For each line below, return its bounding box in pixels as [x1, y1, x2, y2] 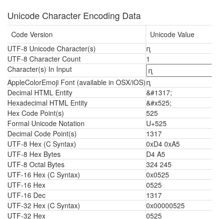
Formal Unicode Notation [7, 118, 85, 128]
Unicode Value [150, 29, 195, 39]
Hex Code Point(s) [7, 108, 64, 118]
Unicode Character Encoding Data [7, 9, 141, 22]
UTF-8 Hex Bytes [7, 149, 61, 159]
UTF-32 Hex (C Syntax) [7, 200, 80, 210]
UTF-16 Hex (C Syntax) [7, 170, 80, 179]
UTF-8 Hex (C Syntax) [7, 139, 76, 149]
